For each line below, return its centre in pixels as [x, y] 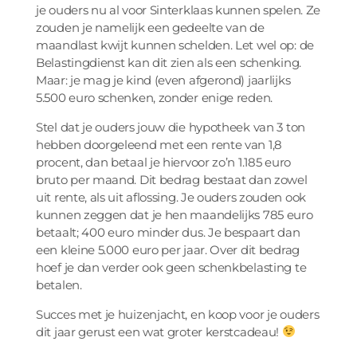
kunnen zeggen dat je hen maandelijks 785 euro [175, 214]
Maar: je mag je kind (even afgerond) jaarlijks [163, 80]
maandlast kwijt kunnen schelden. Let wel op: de [175, 45]
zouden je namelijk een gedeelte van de [150, 27]
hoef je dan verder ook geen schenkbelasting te [171, 267]
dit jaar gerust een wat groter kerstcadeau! [159, 331]
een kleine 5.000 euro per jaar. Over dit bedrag [168, 249]
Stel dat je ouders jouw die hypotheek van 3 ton [171, 127]
